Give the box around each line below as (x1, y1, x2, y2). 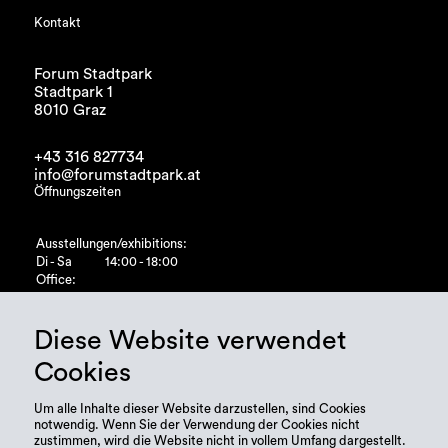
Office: (35, 273, 76, 286)
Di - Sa (35, 255, 72, 268)
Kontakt (33, 17, 81, 30)
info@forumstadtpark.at (33, 167, 201, 184)
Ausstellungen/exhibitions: (35, 237, 187, 250)
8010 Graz (33, 101, 106, 118)
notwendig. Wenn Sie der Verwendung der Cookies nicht (33, 418, 360, 431)
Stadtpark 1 (33, 83, 113, 100)
